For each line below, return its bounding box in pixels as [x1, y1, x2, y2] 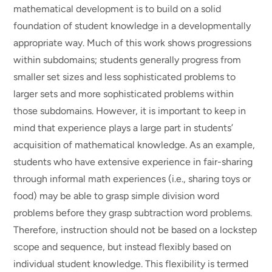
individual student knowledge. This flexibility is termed [13, 257, 249, 270]
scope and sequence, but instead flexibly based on [13, 240, 232, 253]
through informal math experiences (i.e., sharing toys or [13, 172, 251, 185]
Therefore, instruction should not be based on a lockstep [13, 223, 257, 236]
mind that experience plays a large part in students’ [13, 121, 234, 134]
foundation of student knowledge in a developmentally [13, 19, 251, 32]
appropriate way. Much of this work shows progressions [13, 36, 252, 49]
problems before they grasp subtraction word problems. [13, 206, 253, 219]
